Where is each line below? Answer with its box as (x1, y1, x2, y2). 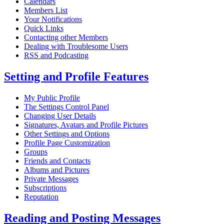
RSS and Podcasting (24, 51, 88, 60)
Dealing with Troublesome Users (24, 42, 128, 51)
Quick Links (24, 24, 63, 33)
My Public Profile (24, 93, 80, 102)
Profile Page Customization (24, 138, 110, 147)
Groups (24, 147, 47, 156)
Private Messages (24, 174, 78, 183)
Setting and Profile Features (4, 70, 148, 83)
